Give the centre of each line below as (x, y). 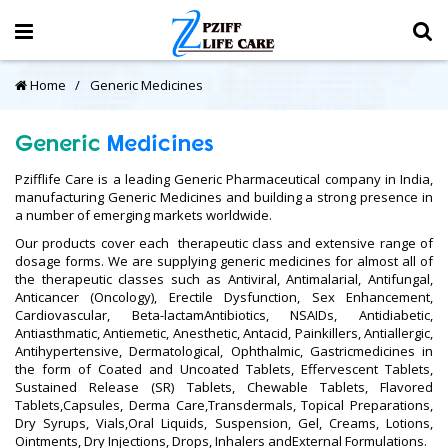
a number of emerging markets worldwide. (143, 215)
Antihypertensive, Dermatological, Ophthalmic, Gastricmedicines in (224, 351)
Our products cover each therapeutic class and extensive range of (224, 243)
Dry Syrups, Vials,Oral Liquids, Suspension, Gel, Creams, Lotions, (224, 423)
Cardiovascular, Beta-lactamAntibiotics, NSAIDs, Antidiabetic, (224, 315)
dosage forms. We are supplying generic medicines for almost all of (224, 261)
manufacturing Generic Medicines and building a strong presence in (224, 197)
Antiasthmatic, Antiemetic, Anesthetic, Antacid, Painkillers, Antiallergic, (224, 333)
